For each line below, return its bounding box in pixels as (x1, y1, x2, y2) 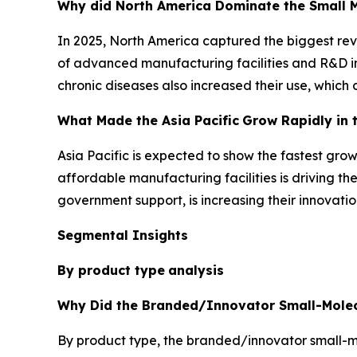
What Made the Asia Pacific (57, 112, 239, 128)
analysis (168, 261, 224, 278)
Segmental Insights (57, 226, 188, 243)
